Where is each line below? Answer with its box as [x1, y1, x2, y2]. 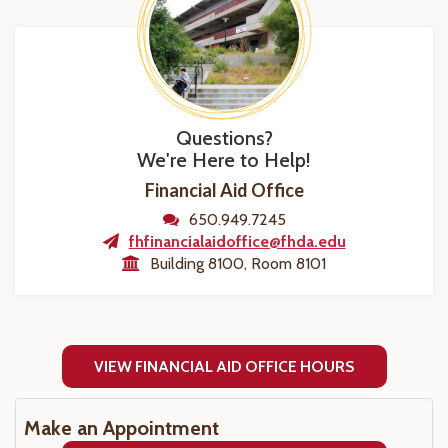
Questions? [175, 126, 273, 150]
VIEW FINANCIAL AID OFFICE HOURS [94, 357, 354, 376]
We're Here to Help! [137, 148, 311, 172]
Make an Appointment [24, 416, 219, 440]
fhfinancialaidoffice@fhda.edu [128, 232, 346, 251]
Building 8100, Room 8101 [150, 254, 326, 273]
